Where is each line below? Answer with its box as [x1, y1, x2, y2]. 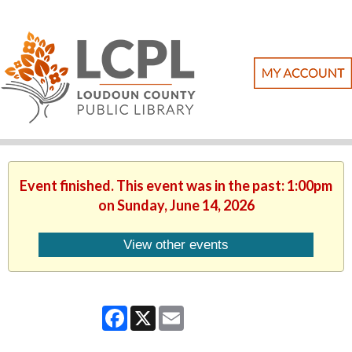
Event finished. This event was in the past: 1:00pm [20, 177, 332, 194]
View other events [123, 236, 229, 253]
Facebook [127, 303, 182, 319]
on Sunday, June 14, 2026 [97, 196, 255, 214]
